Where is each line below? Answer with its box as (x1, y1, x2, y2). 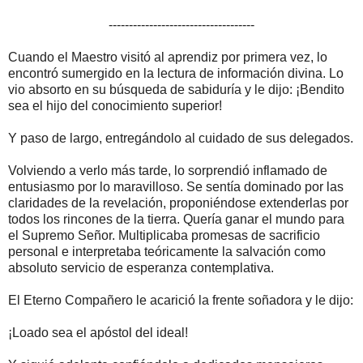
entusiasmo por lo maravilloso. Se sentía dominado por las (8, 179, 344, 194)
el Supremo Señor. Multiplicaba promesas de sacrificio (8, 228, 320, 242)
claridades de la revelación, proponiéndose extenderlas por (8, 195, 348, 210)
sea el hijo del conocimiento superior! (8, 98, 222, 113)
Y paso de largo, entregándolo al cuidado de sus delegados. (8, 130, 353, 145)
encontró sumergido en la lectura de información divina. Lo (8, 66, 344, 80)
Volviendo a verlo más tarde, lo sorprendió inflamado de (8, 163, 327, 177)
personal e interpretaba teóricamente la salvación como (8, 244, 326, 258)
